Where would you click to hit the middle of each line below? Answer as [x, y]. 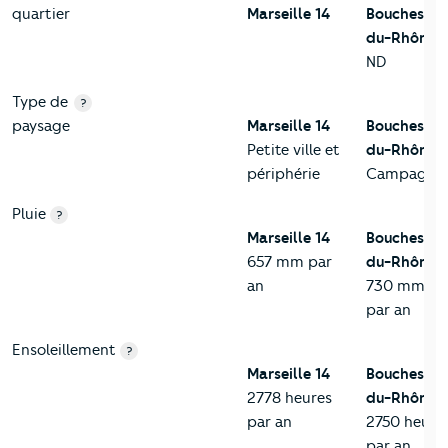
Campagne [405, 174]
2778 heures [289, 398]
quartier [41, 14]
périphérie [283, 174]
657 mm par [289, 262]
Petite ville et [293, 150]
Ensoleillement [64, 350]
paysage [41, 126]
